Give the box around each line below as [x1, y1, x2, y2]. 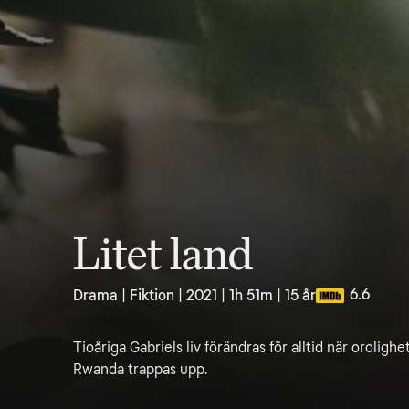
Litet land [73, 229, 253, 280]
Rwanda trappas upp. [73, 361, 207, 378]
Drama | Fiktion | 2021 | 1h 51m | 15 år [73, 287, 316, 304]
